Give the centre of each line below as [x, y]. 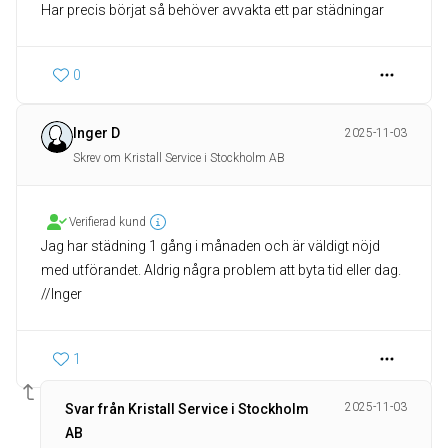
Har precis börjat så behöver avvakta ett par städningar [212, 10]
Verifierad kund [107, 222]
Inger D [96, 133]
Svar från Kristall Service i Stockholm [187, 409]
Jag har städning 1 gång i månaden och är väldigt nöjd [210, 246]
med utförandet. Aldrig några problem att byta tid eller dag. [221, 270]
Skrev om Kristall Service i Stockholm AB [179, 158]
